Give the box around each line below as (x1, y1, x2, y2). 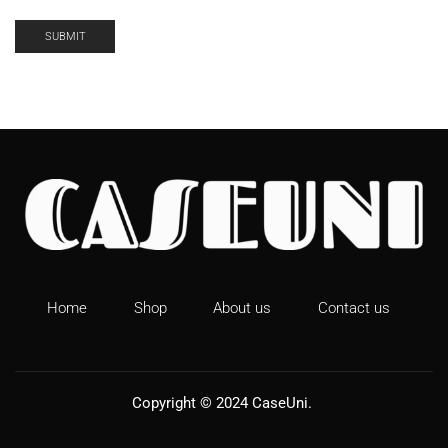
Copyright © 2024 (132, 394, 252, 413)
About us (213, 298, 272, 317)
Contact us (318, 298, 391, 317)
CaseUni (252, 394, 308, 413)
